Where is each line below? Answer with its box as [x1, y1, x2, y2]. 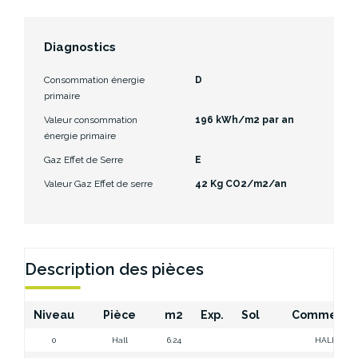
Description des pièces [25, 259, 204, 279]
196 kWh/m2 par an [195, 113, 294, 125]
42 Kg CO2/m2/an [195, 177, 287, 189]
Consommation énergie [44, 74, 145, 86]
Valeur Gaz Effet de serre [44, 177, 153, 189]
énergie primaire [44, 129, 116, 141]
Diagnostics [44, 39, 116, 54]
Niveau [31, 308, 77, 321]
